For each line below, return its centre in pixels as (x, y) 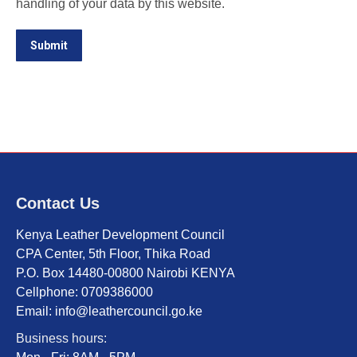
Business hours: (61, 338)
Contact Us (58, 203)
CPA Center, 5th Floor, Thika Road (113, 254)
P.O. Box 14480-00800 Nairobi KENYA (126, 273)
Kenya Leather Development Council (120, 235)
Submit (49, 45)
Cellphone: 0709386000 (84, 292)
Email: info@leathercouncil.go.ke (109, 311)
